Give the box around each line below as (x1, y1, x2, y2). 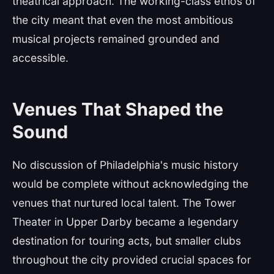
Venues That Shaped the (12, 98, 223, 120)
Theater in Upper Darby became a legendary (12, 215, 239, 228)
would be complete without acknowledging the (12, 177, 248, 190)
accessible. (12, 51, 68, 64)
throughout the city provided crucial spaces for (12, 253, 251, 266)
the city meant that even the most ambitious (12, 13, 233, 26)
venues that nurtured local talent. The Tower (12, 196, 236, 209)
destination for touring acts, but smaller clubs (12, 234, 241, 247)
